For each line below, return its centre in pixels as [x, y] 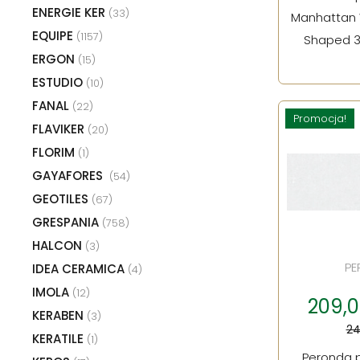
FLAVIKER [60, 129]
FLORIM [55, 152]
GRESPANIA [67, 222]
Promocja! [320, 118]
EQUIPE [54, 35]
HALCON [59, 245]
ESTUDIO [59, 82]
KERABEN [59, 315]
